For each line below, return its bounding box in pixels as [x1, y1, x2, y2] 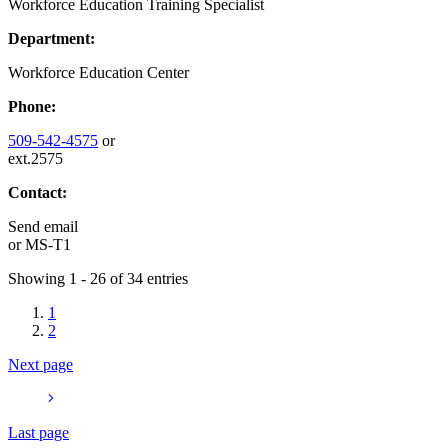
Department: [8, 29, 95, 47]
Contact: [8, 183, 67, 201]
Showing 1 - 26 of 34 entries [8, 269, 188, 287]
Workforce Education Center [8, 63, 189, 81]
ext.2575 [8, 149, 63, 167]
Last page [8, 423, 69, 441]
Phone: [8, 97, 56, 115]
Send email [8, 217, 78, 235]
